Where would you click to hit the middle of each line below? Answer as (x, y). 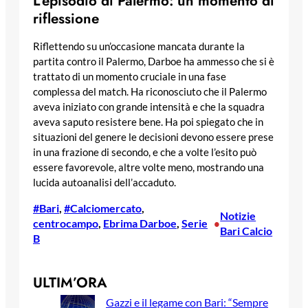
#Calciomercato (103, 208)
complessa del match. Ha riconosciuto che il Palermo (150, 92)
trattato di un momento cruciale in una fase (130, 77)
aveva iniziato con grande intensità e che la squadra (149, 107)
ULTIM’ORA (70, 282)
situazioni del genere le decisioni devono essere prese (153, 137)
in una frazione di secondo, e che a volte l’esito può (145, 153)
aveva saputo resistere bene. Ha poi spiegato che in (148, 122)
